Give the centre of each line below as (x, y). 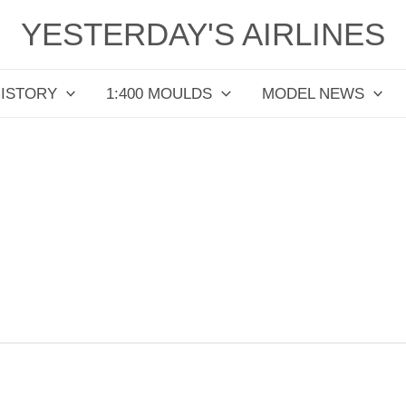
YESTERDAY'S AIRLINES (203, 34)
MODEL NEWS (313, 93)
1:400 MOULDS (159, 93)
